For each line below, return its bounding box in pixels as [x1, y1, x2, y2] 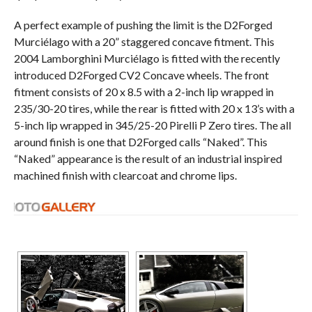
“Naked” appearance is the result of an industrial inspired [13, 152, 282, 165]
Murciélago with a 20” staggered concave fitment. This [13, 35, 274, 48]
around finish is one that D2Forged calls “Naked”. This [13, 135, 267, 148]
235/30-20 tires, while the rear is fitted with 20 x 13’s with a [13, 102, 295, 115]
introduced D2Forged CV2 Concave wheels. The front [13, 68, 269, 81]
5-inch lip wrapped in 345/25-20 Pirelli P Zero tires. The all [13, 118, 291, 132]
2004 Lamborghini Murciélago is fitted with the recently [13, 52, 280, 65]
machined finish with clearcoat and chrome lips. [13, 169, 237, 182]
